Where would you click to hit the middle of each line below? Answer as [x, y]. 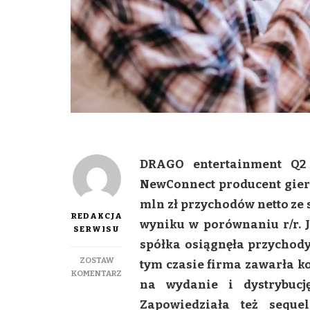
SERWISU [97, 229]
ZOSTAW [97, 261]
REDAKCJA [97, 216]
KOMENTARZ [97, 274]
